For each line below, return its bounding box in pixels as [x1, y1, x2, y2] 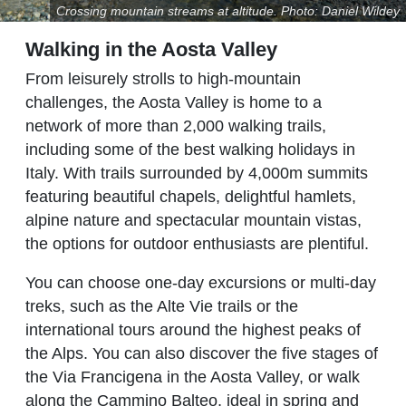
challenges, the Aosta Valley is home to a [25, 93, 322, 112]
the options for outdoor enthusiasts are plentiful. [25, 235, 369, 254]
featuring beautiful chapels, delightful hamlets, [25, 188, 356, 207]
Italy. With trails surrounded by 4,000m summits [25, 164, 368, 183]
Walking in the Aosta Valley [25, 38, 277, 62]
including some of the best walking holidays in [25, 140, 355, 159]
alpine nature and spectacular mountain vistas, [25, 211, 362, 230]
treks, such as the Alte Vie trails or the [25, 297, 298, 316]
